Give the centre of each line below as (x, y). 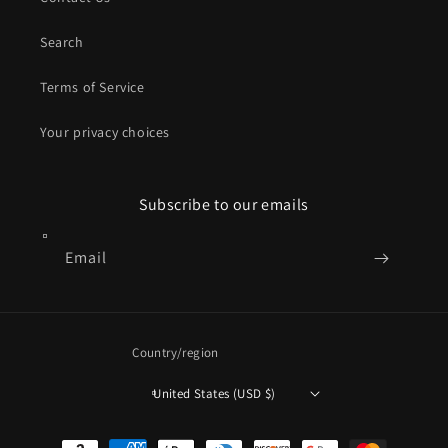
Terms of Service (92, 87)
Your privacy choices (105, 132)
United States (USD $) (214, 393)
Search (62, 42)
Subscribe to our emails (224, 204)
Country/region (175, 352)
